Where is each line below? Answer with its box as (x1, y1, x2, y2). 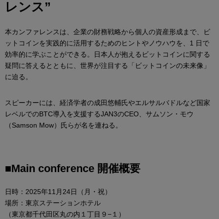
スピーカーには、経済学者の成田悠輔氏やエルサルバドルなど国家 (5, 99, 210, 107)
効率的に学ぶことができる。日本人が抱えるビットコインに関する (5, 50, 210, 59)
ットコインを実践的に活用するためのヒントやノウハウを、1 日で (5, 39, 209, 47)
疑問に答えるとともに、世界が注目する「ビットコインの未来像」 (5, 62, 210, 70)
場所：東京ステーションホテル (5, 199, 101, 207)
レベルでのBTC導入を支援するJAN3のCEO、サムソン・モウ (5, 110, 194, 118)
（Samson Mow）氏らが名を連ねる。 (5, 121, 122, 130)
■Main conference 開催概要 (5, 162, 140, 175)
